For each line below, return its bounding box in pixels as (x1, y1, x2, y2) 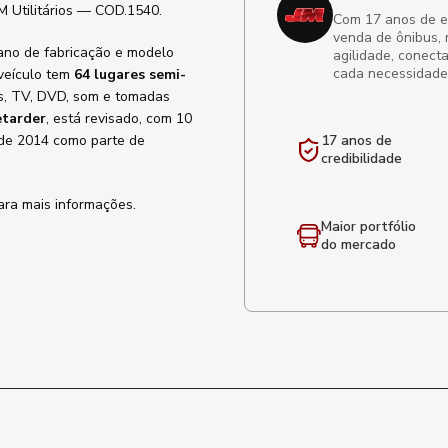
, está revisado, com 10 (46, 109, 192, 128)
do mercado (321, 235, 396, 254)
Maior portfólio (321, 217, 416, 236)
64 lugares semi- (74, 65, 186, 84)
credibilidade (321, 149, 402, 168)
